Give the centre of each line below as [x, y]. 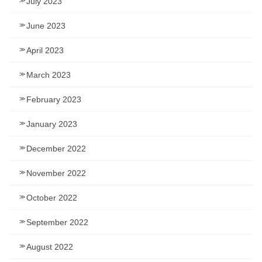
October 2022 [52, 197]
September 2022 [57, 222]
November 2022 [56, 173]
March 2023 [49, 75]
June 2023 [46, 25]
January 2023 [52, 124]
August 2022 [50, 247]
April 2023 [45, 50]
